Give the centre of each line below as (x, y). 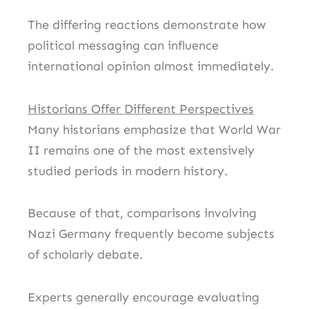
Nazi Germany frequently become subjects (151, 234)
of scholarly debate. (85, 255)
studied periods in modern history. (128, 171)
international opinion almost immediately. (151, 67)
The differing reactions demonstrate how (147, 25)
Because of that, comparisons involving (142, 213)
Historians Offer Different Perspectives (141, 109)
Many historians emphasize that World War (154, 129)
